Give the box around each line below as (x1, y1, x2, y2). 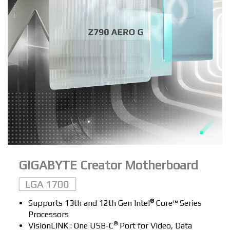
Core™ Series (154, 198, 202, 208)
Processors (28, 209, 69, 219)
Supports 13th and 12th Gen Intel (28, 198, 150, 208)
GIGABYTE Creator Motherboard (18, 158, 198, 172)
